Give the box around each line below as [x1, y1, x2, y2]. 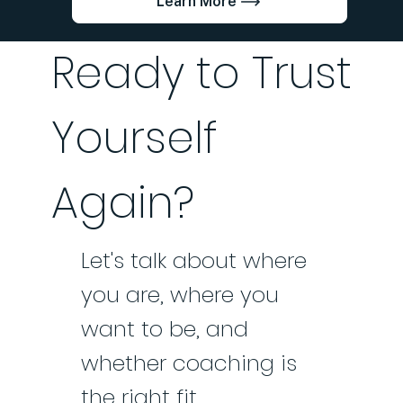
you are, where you [80, 279, 279, 309]
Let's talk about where [80, 245, 307, 275]
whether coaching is [80, 347, 297, 378]
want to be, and [80, 313, 248, 344]
